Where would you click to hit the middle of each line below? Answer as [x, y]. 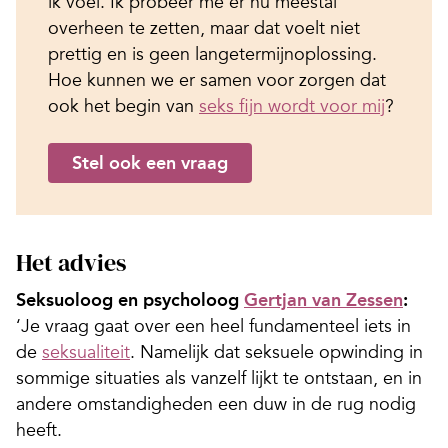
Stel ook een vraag [150, 162]
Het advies [71, 262]
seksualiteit [86, 351]
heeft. [39, 429]
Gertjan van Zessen [323, 299]
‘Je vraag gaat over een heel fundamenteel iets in [213, 325]
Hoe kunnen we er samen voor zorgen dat [217, 79]
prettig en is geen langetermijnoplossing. [212, 53]
